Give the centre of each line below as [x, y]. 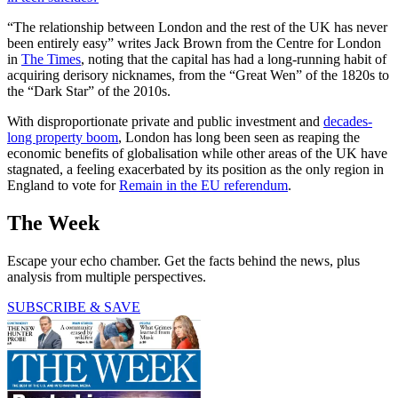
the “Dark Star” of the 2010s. [89, 91]
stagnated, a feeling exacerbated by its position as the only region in [195, 169]
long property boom [63, 137]
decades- [348, 121]
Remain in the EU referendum [203, 185]
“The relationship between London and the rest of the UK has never [197, 27]
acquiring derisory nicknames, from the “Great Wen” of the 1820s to [198, 75]
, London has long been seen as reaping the [239, 137]
